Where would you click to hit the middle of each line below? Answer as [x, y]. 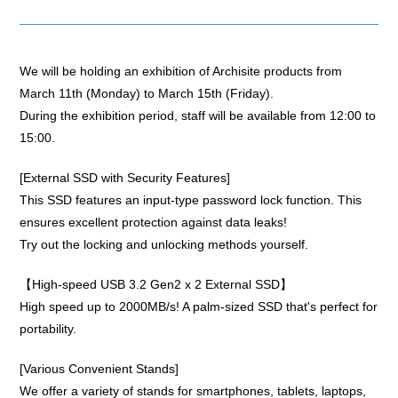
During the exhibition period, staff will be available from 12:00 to [198, 116]
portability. [48, 329]
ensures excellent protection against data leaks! [154, 223]
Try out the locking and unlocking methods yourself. [164, 245]
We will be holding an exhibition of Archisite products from [181, 72]
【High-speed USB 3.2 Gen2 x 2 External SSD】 [156, 285]
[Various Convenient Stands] [99, 369]
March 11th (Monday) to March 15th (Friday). [147, 94]
